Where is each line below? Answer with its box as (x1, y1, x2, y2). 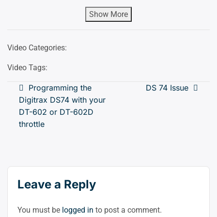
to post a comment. (93, 205, 162, 215)
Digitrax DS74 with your (19, 94, 106, 105)
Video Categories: (7, 43, 67, 52)
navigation (18, 98, 79, 112)
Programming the (29, 82, 92, 93)
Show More (89, 9, 128, 19)
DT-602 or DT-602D (19, 107, 93, 117)
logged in (62, 205, 93, 215)
